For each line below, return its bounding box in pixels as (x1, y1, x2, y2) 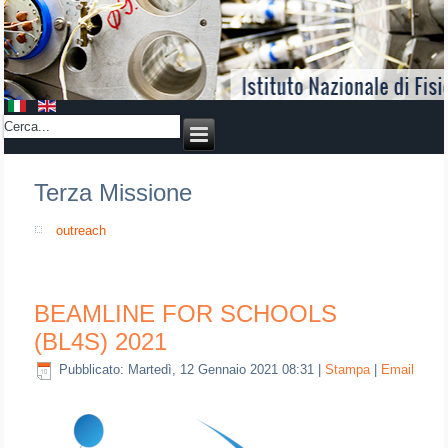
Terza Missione (34, 179, 193, 206)
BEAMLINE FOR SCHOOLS (34, 300, 338, 327)
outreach (56, 223, 107, 238)
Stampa (325, 362, 375, 378)
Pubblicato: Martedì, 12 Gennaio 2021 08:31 (59, 362, 315, 378)
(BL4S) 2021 (34, 328, 168, 355)
